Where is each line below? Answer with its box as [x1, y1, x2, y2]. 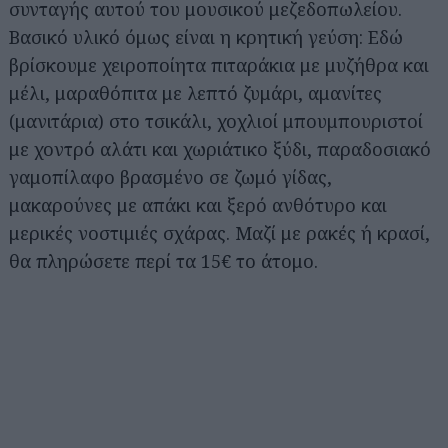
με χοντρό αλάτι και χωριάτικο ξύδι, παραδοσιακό [9, 136, 431, 161]
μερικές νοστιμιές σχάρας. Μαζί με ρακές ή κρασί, [9, 220, 430, 245]
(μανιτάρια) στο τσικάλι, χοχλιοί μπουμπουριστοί [9, 108, 423, 133]
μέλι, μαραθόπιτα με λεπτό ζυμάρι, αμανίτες [9, 80, 382, 105]
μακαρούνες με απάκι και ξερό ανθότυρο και [9, 192, 387, 217]
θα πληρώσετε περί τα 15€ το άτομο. [9, 248, 318, 273]
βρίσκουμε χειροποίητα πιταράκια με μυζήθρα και [9, 52, 429, 77]
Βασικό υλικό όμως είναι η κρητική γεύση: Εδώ [9, 24, 403, 49]
